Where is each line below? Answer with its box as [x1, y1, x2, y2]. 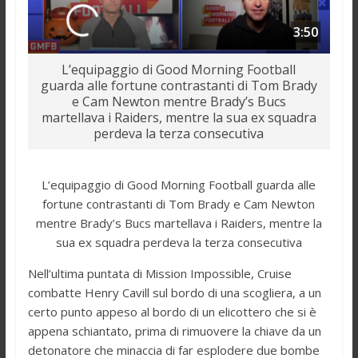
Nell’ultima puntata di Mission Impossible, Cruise [27, 265, 292, 281]
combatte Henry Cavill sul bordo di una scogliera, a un [27, 284, 321, 300]
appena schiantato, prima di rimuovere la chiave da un [27, 322, 321, 339]
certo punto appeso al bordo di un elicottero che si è [27, 303, 316, 320]
